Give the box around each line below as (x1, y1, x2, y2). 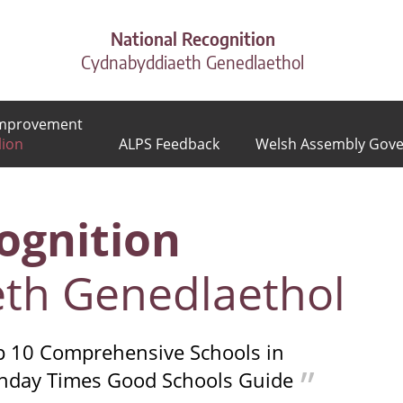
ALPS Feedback (118, 134, 219, 154)
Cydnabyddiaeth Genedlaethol (81, 50, 304, 73)
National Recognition (110, 27, 275, 49)
